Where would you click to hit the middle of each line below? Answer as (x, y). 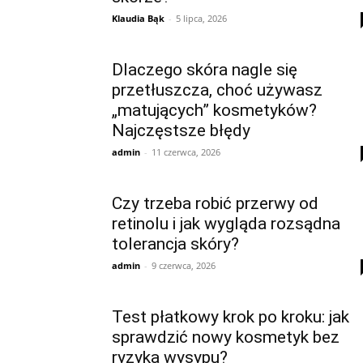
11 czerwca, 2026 (186, 152)
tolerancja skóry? (175, 244)
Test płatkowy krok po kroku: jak (231, 317)
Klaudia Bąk (138, 18)
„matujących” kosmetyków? (214, 110)
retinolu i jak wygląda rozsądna (226, 224)
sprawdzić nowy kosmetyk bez (226, 337)
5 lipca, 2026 (201, 18)
